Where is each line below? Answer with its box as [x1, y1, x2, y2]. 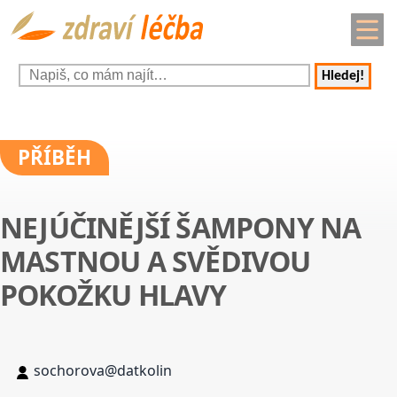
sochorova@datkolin [34, 361, 172, 381]
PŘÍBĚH [18, 144, 91, 172]
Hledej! [322, 69, 365, 84]
